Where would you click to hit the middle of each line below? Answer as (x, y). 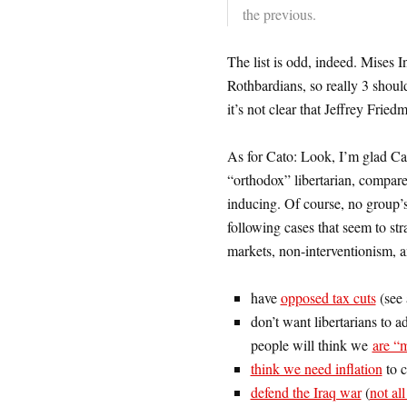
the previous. (279, 14)
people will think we (311, 345)
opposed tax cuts (328, 298)
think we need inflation (316, 368)
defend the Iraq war (306, 392)
